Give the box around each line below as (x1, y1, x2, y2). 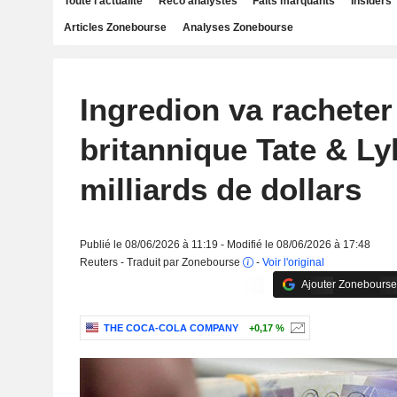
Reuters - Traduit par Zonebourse (79, 256, 243, 269)
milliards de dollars (79, 172, 362, 206)
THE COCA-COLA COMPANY (103, 323, 238, 334)
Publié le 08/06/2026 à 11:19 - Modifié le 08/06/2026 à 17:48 (79, 238, 370, 251)
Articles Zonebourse (64, 21, 167, 34)
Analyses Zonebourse (182, 21, 293, 34)
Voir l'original (261, 256, 324, 269)
